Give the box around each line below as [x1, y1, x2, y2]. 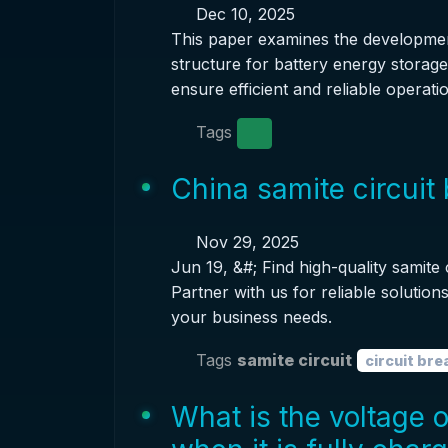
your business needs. [170, 307, 332, 327]
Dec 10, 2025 [190, 4, 295, 24]
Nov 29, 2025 [190, 232, 299, 252]
